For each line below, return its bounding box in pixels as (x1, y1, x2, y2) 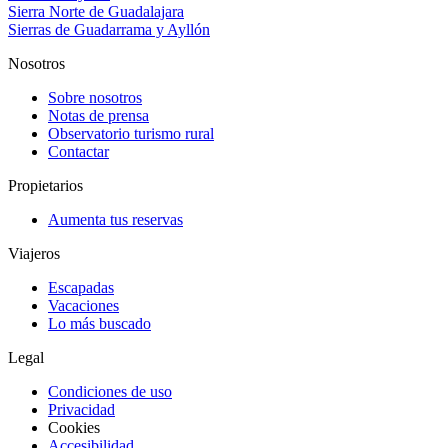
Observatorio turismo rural (48, 124, 214, 142)
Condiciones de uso (48, 382, 172, 400)
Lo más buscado (48, 314, 151, 332)
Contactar (48, 142, 109, 160)
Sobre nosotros (48, 88, 142, 106)
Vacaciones (48, 296, 119, 314)
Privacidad (48, 400, 115, 418)
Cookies (48, 418, 100, 436)
